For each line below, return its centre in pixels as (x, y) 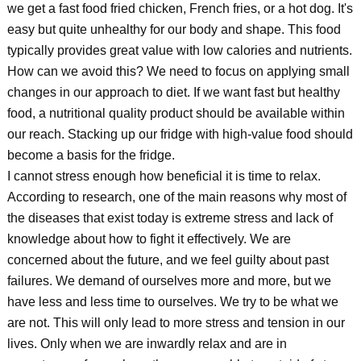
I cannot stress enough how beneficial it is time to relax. (164, 176)
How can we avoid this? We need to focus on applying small (178, 71)
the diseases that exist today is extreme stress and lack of (170, 218)
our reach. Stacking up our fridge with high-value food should (180, 134)
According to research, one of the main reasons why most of (176, 197)
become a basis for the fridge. (91, 155)
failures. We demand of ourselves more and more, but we (169, 281)
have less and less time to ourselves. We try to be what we (172, 302)
